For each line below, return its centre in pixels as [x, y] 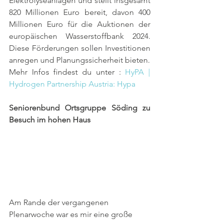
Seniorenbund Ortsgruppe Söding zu [80, 108]
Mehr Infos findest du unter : [67, 72]
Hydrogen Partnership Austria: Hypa [72, 84]
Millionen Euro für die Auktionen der [80, 24]
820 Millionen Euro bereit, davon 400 [80, 12]
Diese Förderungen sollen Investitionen [80, 48]
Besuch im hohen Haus [50, 119]
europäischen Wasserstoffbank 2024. [80, 36]
